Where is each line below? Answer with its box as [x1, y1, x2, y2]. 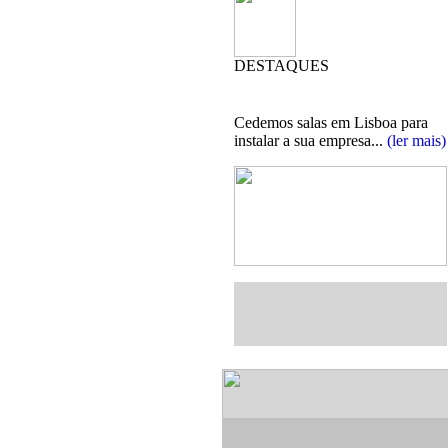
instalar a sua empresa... [234, 132, 387, 149]
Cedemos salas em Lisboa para [234, 114, 428, 131]
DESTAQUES [234, 57, 329, 74]
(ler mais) [387, 132, 446, 149]
